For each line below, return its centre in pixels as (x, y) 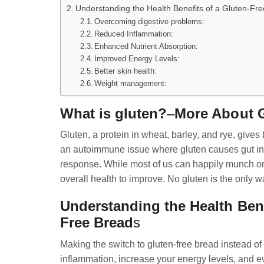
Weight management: (131, 83)
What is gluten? (114, 113)
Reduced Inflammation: (134, 34)
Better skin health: (126, 71)
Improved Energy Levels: (137, 58)
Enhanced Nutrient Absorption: (146, 46)
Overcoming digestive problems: (150, 21)
